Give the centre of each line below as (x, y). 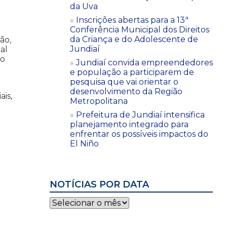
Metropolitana (99, 101)
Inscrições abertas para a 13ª (132, 20)
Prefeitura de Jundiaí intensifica (140, 115)
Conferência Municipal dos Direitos (140, 29)
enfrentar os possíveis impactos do (139, 134)
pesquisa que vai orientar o (124, 82)
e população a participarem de (132, 72)
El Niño (84, 143)
